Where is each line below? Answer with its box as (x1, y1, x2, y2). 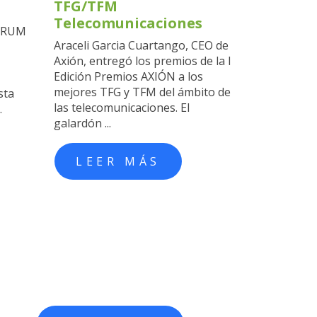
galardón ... (54, 115, 111, 131)
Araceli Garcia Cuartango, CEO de (54, 37, 229, 53)
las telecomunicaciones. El (54, 99, 190, 115)
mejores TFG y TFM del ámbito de (54, 83, 231, 100)
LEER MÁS (76, 153, 161, 169)
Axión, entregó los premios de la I (54, 52, 231, 69)
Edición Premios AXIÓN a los (54, 68, 203, 84)
